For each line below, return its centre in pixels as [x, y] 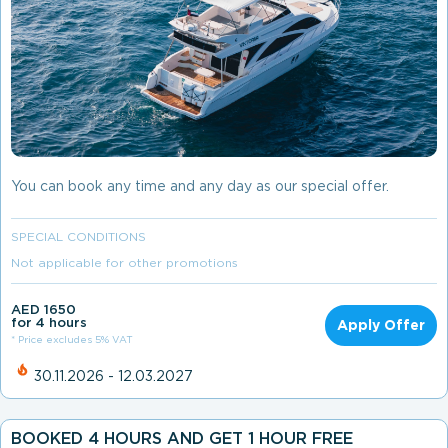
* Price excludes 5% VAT [72, 341]
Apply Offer [381, 325]
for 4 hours [49, 324]
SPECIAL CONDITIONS [78, 238]
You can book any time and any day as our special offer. [200, 187]
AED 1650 [43, 311]
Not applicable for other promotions [124, 264]
